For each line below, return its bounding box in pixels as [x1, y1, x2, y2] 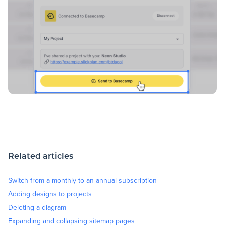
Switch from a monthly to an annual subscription [8, 175, 157, 185]
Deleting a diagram [8, 202, 66, 212]
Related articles [8, 152, 73, 161]
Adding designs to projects [8, 188, 92, 199]
